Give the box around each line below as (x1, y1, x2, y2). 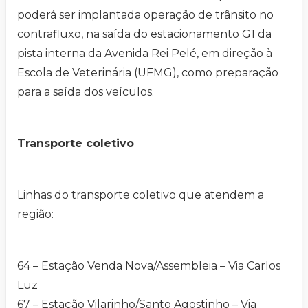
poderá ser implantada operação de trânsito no (17, 8, 274, 21)
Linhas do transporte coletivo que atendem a (17, 188, 264, 201)
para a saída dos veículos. (17, 85, 154, 98)
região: (17, 207, 54, 221)
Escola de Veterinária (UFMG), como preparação (17, 65, 278, 79)
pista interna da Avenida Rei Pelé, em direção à (17, 46, 272, 60)
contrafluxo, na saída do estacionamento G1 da (17, 27, 272, 41)
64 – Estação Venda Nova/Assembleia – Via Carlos (17, 258, 280, 272)
